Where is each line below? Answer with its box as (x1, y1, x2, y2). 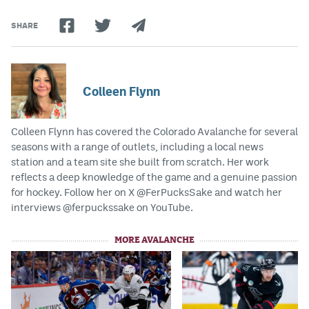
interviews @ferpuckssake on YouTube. (11, 201, 193, 213)
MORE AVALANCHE (114, 236, 195, 245)
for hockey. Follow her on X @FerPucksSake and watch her (11, 186, 282, 198)
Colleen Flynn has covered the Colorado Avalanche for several (11, 126, 298, 137)
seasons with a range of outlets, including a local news (11, 141, 263, 152)
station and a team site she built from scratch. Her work (11, 156, 269, 168)
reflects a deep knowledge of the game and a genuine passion (11, 171, 297, 183)
